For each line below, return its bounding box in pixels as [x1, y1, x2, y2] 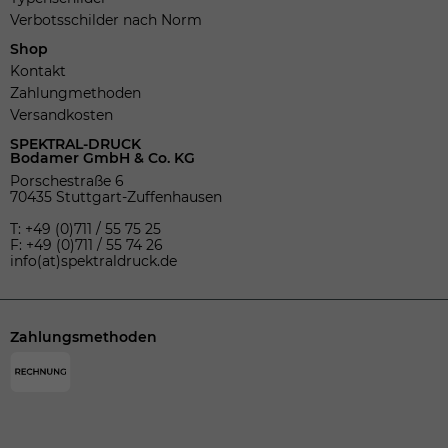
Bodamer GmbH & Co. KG [10, 148, 195, 167]
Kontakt [10, 61, 66, 80]
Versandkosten [10, 105, 113, 124]
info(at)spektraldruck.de [10, 251, 177, 270]
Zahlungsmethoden [10, 327, 157, 346]
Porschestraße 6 [10, 171, 124, 190]
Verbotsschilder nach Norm [10, 10, 202, 29]
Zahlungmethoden [10, 83, 141, 102]
